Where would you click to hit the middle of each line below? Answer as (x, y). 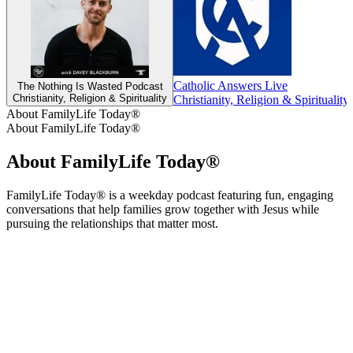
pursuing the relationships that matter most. (112, 223)
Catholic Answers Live (230, 86)
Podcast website (46, 237)
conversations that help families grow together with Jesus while (163, 209)
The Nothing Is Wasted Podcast (90, 87)
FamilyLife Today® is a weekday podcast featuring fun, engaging (170, 195)
